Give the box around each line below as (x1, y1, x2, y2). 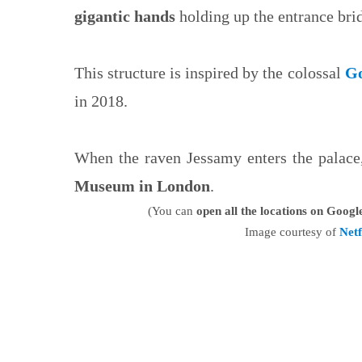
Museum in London (74, 176, 210, 195)
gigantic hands (74, 6, 175, 25)
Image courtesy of (244, 225, 339, 238)
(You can (147, 204, 196, 217)
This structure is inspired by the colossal (74, 63, 345, 82)
